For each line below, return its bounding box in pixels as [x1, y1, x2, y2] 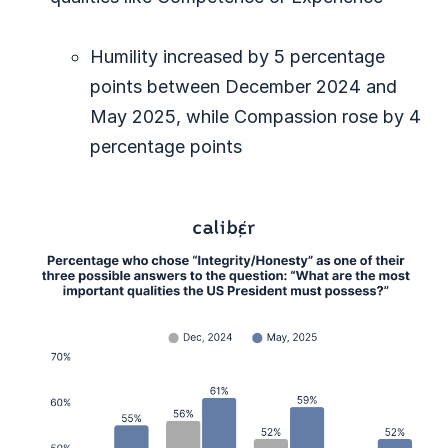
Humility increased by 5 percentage [90, 46, 385, 68]
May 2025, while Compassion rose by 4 [90, 106, 421, 128]
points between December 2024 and [90, 76, 397, 98]
